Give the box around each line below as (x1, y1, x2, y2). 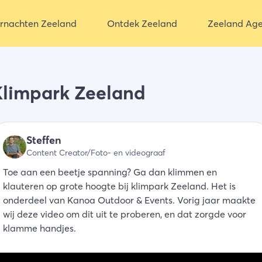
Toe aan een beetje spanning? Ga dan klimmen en (3, 166, 217, 178)
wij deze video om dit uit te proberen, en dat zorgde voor (3, 208, 246, 220)
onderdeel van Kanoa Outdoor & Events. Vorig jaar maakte (3, 194, 256, 206)
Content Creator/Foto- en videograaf (26, 147, 166, 158)
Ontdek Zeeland (106, 18, 177, 29)
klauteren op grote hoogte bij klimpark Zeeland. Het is (3, 180, 236, 192)
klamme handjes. (3, 222, 76, 234)
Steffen (26, 133, 61, 147)
